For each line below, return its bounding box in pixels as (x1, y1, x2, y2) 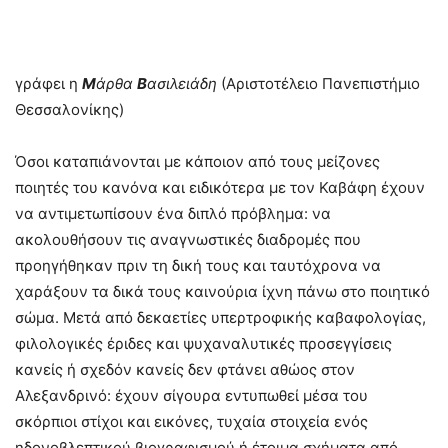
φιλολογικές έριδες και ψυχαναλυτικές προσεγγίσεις (15, 334, 392, 354)
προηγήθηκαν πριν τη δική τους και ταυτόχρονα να (15, 256, 381, 276)
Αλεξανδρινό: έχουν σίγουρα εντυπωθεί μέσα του (15, 386, 368, 406)
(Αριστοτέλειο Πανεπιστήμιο (217, 74, 420, 94)
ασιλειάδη (147, 74, 217, 94)
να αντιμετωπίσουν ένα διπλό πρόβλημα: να (15, 204, 331, 224)
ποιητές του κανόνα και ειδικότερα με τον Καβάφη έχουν (15, 178, 425, 198)
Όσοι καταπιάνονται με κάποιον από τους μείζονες (15, 152, 380, 172)
